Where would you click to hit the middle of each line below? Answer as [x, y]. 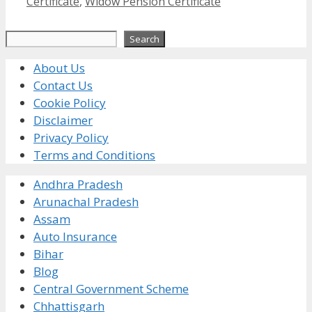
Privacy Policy [71, 137]
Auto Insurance [75, 236]
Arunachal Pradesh [86, 201]
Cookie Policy [70, 102]
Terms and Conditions [94, 155]
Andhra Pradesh [78, 184]
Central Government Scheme [111, 288]
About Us [59, 68]
